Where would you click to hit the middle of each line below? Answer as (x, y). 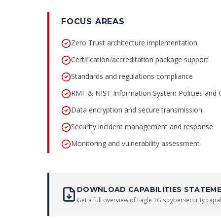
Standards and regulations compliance (132, 76)
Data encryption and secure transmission (137, 110)
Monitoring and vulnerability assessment (135, 143)
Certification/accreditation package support (140, 59)
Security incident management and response (142, 127)
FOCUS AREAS (93, 21)
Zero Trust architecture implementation (134, 43)
